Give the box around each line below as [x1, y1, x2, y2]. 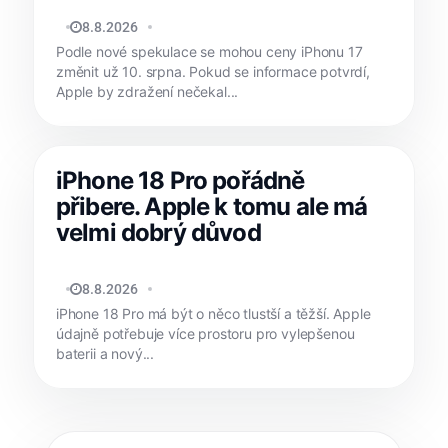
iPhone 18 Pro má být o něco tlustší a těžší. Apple [56, 305, 371, 323]
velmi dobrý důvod [56, 218, 261, 248]
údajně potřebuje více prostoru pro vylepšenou [56, 325, 355, 343]
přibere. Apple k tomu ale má [56, 192, 368, 222]
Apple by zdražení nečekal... [56, 83, 239, 101]
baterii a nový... [56, 345, 155, 363]
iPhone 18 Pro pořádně [56, 166, 305, 196]
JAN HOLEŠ [62, 281, 138, 298]
